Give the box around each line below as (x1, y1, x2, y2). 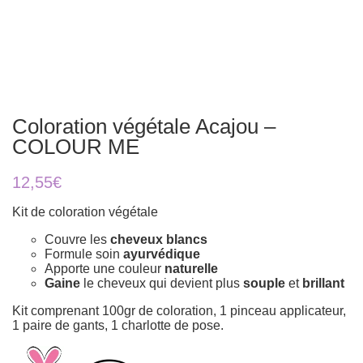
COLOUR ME (12, 135, 139, 158)
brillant (302, 276, 344, 290)
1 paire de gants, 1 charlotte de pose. (12, 318, 224, 332)
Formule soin (45, 247, 123, 261)
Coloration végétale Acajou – (12, 115, 275, 138)
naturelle (164, 262, 218, 275)
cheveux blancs (110, 233, 207, 246)
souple (243, 276, 285, 290)
